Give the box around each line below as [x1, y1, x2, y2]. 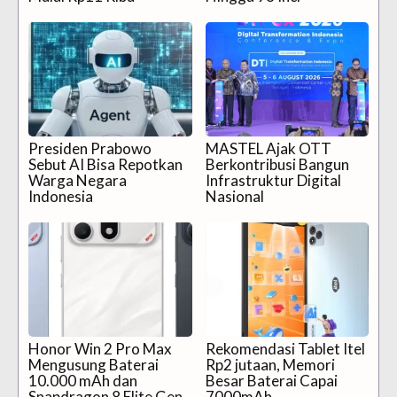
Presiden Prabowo [28, 139, 152, 159]
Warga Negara [28, 171, 127, 191]
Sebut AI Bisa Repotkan [28, 155, 183, 175]
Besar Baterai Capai [205, 371, 338, 391]
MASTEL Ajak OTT [205, 139, 331, 159]
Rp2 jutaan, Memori [205, 355, 335, 375]
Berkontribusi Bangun [205, 155, 349, 175]
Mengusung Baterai [28, 355, 159, 375]
